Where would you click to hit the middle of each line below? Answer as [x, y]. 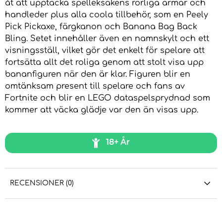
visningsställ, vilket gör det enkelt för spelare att [105, 51]
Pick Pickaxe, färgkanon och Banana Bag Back [101, 27]
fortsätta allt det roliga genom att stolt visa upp [104, 63]
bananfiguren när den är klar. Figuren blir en [98, 75]
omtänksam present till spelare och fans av [95, 86]
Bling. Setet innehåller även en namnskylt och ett [107, 39]
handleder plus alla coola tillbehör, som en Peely [107, 15]
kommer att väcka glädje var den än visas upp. [102, 110]
